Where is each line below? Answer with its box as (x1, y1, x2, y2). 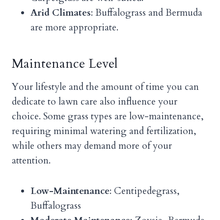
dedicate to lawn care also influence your (12, 95, 177, 109)
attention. (12, 154, 51, 167)
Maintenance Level (12, 55, 118, 73)
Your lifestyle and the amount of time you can (12, 81, 199, 94)
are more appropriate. (30, 21, 118, 34)
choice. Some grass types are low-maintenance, (12, 110, 204, 123)
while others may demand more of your (12, 139, 172, 153)
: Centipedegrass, (110, 185, 180, 198)
